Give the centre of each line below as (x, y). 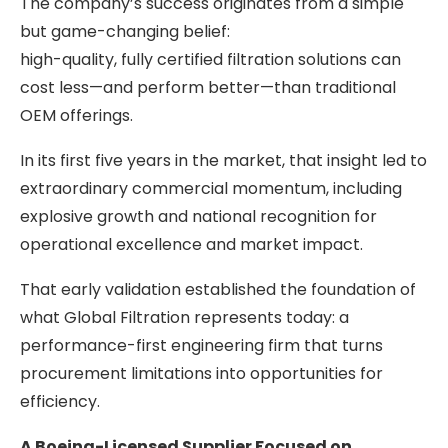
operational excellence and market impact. (191, 244)
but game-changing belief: (125, 31)
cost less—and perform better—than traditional (208, 87)
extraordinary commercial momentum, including (211, 188)
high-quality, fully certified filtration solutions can (210, 59)
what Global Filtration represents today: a (184, 317)
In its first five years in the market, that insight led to (223, 160)
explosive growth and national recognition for (198, 216)
